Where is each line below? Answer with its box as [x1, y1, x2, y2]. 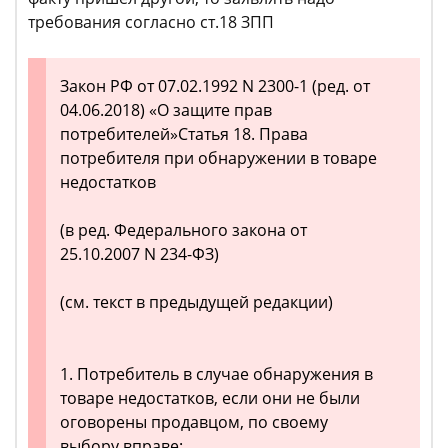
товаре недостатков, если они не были [60, 387, 360, 410]
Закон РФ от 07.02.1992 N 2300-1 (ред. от [60, 75, 370, 98]
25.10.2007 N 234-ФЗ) [60, 243, 219, 266]
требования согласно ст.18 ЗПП [28, 11, 274, 34]
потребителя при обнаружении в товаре [60, 147, 377, 170]
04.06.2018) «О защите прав [60, 99, 272, 122]
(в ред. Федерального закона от [60, 219, 307, 242]
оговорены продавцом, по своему [60, 411, 328, 434]
